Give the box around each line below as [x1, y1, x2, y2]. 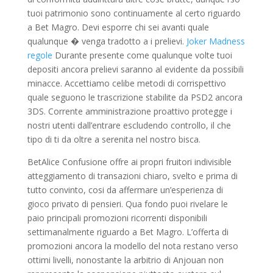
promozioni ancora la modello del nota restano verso [27, 239, 238, 252]
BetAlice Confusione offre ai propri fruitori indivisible [27, 155, 232, 168]
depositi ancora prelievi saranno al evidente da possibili [27, 63, 244, 75]
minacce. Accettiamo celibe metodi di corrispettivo [27, 77, 226, 89]
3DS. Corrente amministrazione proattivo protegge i [27, 105, 232, 117]
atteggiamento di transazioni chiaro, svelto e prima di [27, 169, 238, 182]
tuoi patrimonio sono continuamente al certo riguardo [27, 7, 241, 19]
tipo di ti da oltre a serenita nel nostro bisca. [27, 133, 200, 145]
